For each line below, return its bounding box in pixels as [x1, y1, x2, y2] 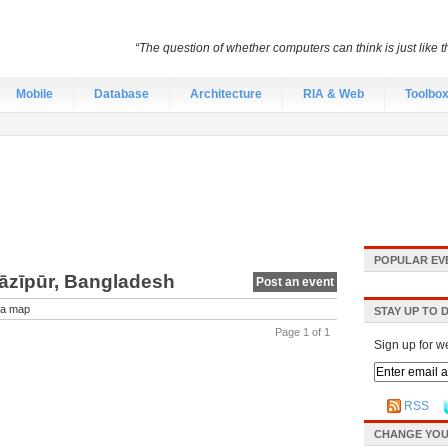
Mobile [16, 87, 53, 101]
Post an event [256, 275, 334, 289]
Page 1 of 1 [275, 326, 330, 338]
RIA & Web [303, 87, 364, 101]
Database [94, 87, 149, 101]
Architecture [190, 87, 262, 101]
